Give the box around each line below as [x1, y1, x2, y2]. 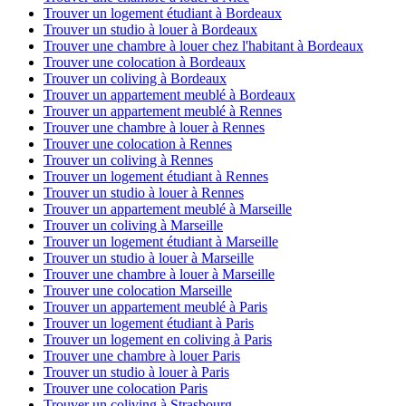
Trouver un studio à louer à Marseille [43, 250, 254, 266]
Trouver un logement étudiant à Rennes [43, 169, 268, 185]
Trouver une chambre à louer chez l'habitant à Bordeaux [43, 38, 363, 54]
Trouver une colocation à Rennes [43, 136, 232, 152]
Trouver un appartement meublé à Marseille [43, 201, 292, 217]
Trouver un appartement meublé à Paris [43, 299, 267, 315]
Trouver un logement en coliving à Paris [43, 332, 272, 348]
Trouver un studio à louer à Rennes [43, 185, 244, 201]
